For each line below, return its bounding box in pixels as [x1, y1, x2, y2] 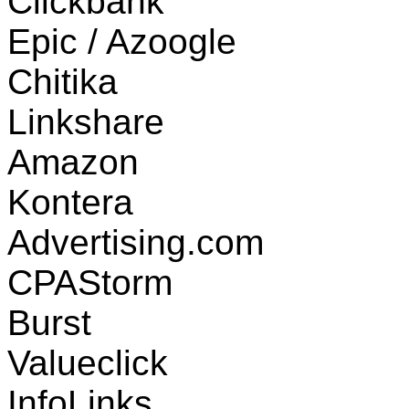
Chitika [7, 61, 118, 101]
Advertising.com [7, 222, 264, 262]
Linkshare [7, 101, 164, 142]
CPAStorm [7, 262, 173, 302]
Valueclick [7, 342, 168, 383]
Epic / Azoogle [7, 21, 236, 61]
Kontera [7, 182, 133, 222]
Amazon [7, 142, 139, 182]
